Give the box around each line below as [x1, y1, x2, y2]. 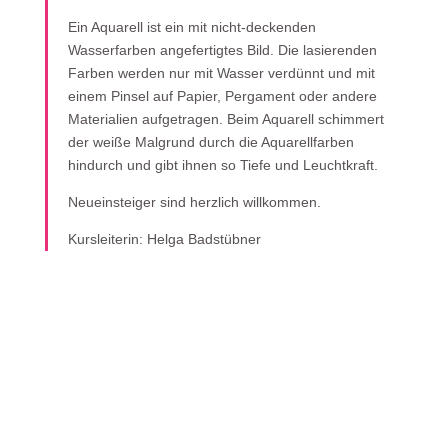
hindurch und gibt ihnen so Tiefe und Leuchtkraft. [67, 157, 378, 173]
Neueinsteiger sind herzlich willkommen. [67, 194, 321, 210]
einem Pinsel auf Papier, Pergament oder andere [67, 88, 377, 104]
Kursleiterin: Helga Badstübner [67, 231, 261, 247]
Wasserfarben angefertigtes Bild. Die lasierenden [67, 42, 377, 58]
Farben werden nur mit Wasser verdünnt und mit [67, 65, 375, 81]
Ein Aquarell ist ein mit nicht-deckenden [67, 19, 316, 35]
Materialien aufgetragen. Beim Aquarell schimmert [67, 111, 384, 127]
